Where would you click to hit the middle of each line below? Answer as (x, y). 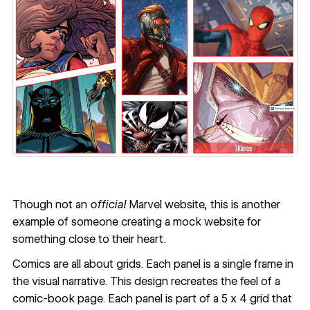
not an (72, 204)
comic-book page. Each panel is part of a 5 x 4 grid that (152, 298)
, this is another (242, 204)
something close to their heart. (89, 239)
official (108, 204)
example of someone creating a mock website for (136, 222)
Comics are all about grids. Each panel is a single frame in (153, 264)
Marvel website (165, 204)
